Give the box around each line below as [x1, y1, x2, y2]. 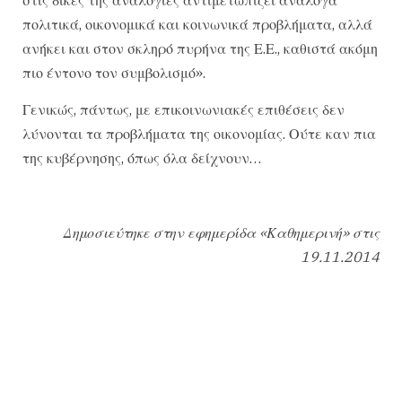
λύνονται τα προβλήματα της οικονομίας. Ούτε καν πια [22, 125, 376, 144]
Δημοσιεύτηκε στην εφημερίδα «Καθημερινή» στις [63, 223, 380, 241]
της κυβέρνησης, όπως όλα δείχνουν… [22, 149, 261, 168]
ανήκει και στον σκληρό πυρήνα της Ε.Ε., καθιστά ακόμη [22, 39, 378, 57]
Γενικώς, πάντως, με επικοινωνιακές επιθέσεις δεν [22, 100, 345, 119]
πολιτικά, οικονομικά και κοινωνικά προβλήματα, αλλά [22, 14, 372, 33]
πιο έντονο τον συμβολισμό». [22, 63, 205, 82]
